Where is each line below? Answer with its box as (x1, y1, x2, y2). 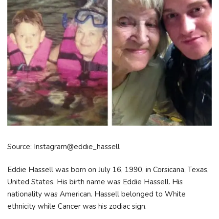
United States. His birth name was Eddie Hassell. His (7, 177, 183, 187)
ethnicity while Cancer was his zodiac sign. (7, 201, 149, 212)
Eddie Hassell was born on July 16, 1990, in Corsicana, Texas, (7, 165, 209, 175)
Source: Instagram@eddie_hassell (7, 141, 120, 152)
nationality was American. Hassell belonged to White (7, 189, 186, 199)
